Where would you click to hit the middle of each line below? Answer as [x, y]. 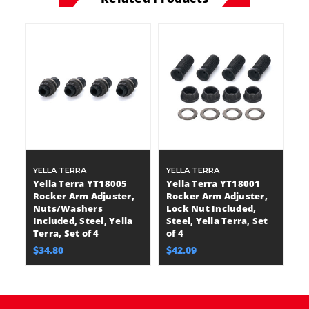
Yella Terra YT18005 [80, 183]
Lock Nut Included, [211, 208]
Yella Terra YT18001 [213, 183]
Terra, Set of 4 [66, 233]
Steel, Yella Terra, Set [217, 221]
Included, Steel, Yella [83, 221]
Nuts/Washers [68, 208]
